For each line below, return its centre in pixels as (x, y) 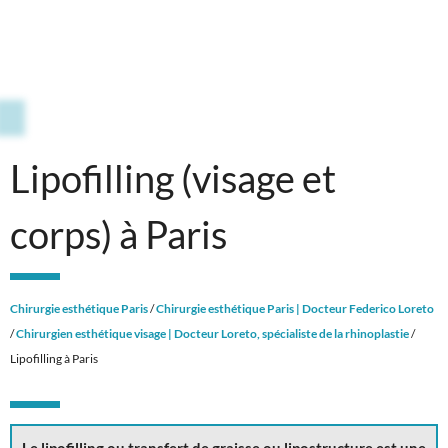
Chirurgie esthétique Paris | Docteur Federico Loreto (295, 309)
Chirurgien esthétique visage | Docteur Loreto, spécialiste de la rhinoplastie (212, 334)
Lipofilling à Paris (54, 359)
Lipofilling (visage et (173, 179)
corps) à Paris (118, 235)
